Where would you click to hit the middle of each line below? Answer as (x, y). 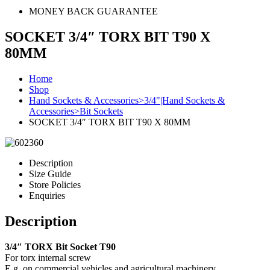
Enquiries (47, 195)
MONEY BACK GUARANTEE (93, 11)
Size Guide (50, 174)
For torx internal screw (48, 257)
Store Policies (55, 184)
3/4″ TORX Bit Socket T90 (60, 246)
